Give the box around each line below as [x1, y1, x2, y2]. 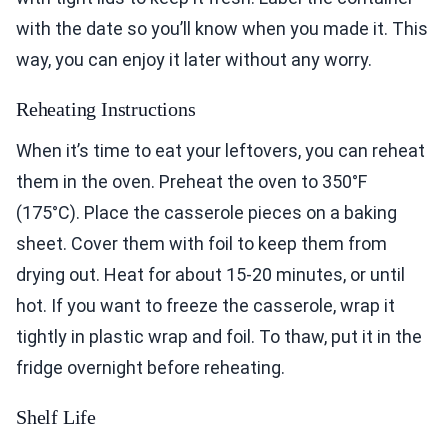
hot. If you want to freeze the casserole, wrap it [16, 295, 395, 317]
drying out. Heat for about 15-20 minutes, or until [16, 264, 405, 286]
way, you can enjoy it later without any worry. [16, 49, 372, 71]
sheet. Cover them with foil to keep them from [16, 233, 387, 255]
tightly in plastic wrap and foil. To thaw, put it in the [16, 326, 422, 348]
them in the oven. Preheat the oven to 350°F [16, 171, 367, 193]
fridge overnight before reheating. [16, 357, 285, 379]
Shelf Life [16, 406, 96, 429]
